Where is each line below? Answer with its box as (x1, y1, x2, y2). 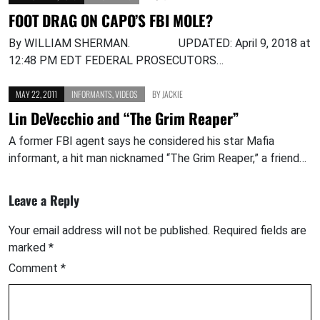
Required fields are (213, 224, 306, 238)
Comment (9, 261, 61, 276)
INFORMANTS (71, 88, 112, 101)
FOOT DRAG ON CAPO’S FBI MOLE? (9, 9, 213, 32)
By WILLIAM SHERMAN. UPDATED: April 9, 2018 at (9, 36, 311, 51)
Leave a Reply (9, 191, 79, 210)
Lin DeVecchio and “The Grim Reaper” (9, 107, 239, 130)
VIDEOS (115, 88, 138, 101)
